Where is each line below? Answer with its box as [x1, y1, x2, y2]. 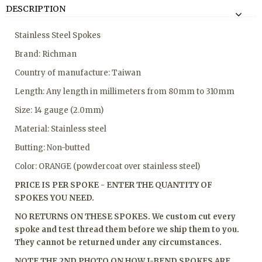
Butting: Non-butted [15, 142, 90, 153]
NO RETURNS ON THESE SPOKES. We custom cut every [15, 211, 236, 222]
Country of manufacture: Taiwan [15, 67, 141, 78]
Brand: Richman [15, 49, 77, 59]
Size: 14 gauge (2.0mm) [15, 105, 104, 115]
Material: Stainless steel [15, 123, 106, 134]
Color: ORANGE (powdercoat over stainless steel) [15, 161, 200, 171]
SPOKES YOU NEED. [15, 192, 94, 203]
